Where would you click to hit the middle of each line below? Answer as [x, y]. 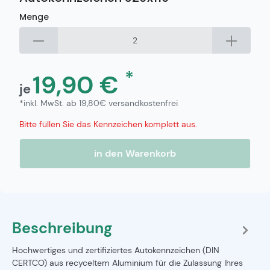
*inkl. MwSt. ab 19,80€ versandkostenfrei [99, 103]
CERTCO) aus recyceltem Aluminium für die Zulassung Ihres [127, 263]
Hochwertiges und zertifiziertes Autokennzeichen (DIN [116, 250]
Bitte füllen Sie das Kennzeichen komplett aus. [108, 124]
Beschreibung [62, 228]
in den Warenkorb [135, 154]
